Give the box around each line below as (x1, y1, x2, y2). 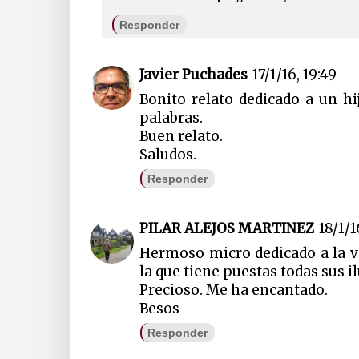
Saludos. (139, 146, 197, 164)
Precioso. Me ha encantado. (139, 280, 329, 299)
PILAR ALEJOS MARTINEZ (139, 219, 315, 237)
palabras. (139, 109, 204, 127)
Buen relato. (139, 127, 224, 146)
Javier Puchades (139, 66, 248, 84)
